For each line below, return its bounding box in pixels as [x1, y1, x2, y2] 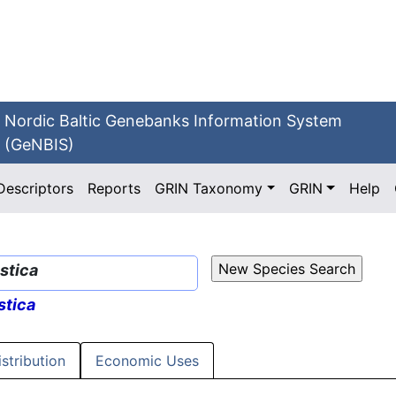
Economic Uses [95, 352, 199, 370]
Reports [88, 179, 141, 197]
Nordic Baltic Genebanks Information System [4, 111, 343, 130]
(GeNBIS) [4, 135, 75, 154]
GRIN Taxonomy [155, 179, 263, 197]
